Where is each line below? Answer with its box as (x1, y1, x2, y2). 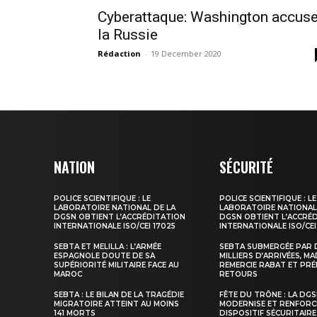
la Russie (98, 26, 158, 43)
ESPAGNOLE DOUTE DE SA (54, 251, 155, 260)
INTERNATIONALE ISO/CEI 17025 (54, 221, 175, 231)
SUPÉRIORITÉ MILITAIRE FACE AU (54, 260, 179, 270)
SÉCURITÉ (219, 156, 274, 178)
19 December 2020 (151, 48, 221, 59)
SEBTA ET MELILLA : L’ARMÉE (54, 242, 161, 251)
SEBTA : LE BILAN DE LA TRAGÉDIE (54, 290, 184, 299)
